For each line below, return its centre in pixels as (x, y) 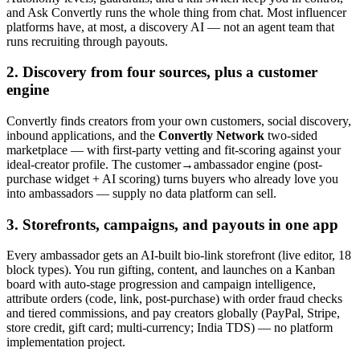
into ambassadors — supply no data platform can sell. (141, 193)
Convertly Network (211, 135)
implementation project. (66, 342)
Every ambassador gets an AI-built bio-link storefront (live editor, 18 (179, 256)
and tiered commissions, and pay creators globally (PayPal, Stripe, (173, 313)
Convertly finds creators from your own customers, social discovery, (179, 121)
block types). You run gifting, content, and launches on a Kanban (171, 270)
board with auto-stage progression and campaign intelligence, (161, 284)
